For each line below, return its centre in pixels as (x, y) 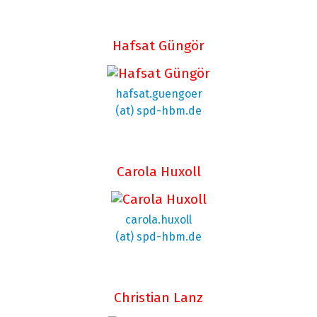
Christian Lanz (158, 298)
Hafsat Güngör (158, 46)
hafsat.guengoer (158, 94)
